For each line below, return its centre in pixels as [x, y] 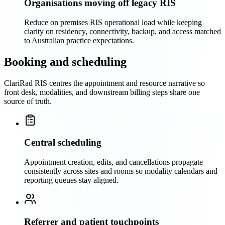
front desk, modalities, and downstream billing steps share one [102, 92]
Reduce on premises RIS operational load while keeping [113, 22]
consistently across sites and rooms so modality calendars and [121, 171]
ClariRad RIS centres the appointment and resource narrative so [104, 83]
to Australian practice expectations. [79, 40]
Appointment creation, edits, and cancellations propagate [114, 162]
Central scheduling [63, 143]
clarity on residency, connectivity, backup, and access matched [123, 31]
